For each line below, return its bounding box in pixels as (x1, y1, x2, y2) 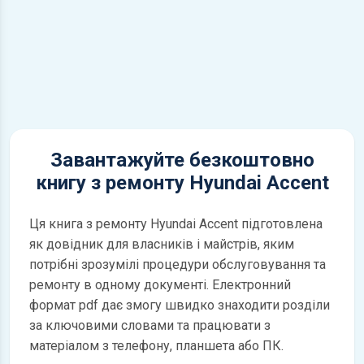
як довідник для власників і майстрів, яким (29, 236, 294, 253)
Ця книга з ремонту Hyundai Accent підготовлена (29, 216, 323, 232)
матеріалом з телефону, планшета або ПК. (29, 338, 284, 354)
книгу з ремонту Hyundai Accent (35, 171, 329, 195)
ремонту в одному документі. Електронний (29, 277, 291, 293)
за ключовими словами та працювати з (29, 318, 271, 334)
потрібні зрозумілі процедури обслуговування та (29, 257, 326, 273)
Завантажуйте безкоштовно (50, 149, 314, 172)
